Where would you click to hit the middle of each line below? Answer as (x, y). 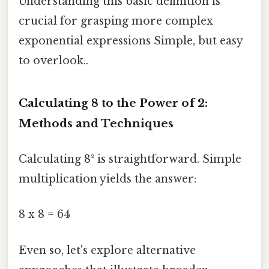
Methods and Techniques (96, 123)
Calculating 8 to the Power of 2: (113, 103)
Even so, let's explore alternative (107, 250)
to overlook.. (53, 61)
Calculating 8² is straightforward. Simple (130, 159)
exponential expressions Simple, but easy (131, 41)
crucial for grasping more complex (116, 21)
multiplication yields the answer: (107, 179)
